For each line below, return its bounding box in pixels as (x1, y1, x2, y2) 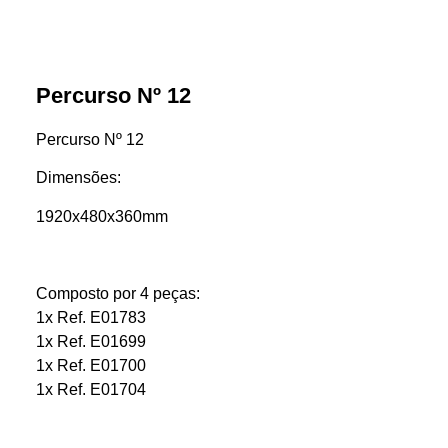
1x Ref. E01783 (35, 307, 146, 326)
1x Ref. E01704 (35, 379, 146, 398)
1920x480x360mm (35, 206, 168, 225)
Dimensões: (35, 168, 121, 187)
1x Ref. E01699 (35, 331, 146, 350)
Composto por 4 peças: (35, 283, 200, 302)
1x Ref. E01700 (35, 355, 146, 374)
